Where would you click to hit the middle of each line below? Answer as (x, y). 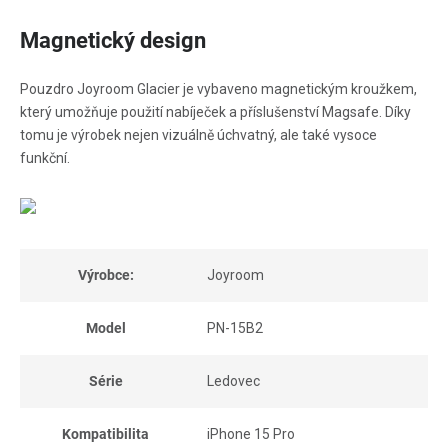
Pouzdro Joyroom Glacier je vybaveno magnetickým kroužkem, (218, 89)
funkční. (45, 158)
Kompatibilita (105, 434)
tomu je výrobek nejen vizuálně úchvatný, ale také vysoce (198, 135)
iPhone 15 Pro (251, 434)
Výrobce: (105, 275)
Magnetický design (113, 40)
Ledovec (233, 381)
